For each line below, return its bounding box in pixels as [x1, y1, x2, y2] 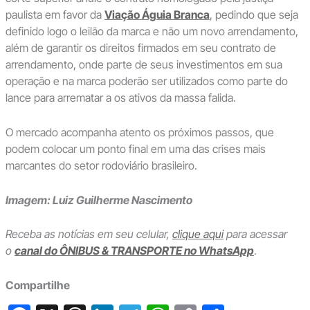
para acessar [223, 227, 287, 241]
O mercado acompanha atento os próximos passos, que [5, 125, 274, 139]
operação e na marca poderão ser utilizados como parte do [5, 74, 288, 89]
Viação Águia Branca [104, 8, 210, 22]
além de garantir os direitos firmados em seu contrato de [5, 41, 276, 55]
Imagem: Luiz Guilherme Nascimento [5, 192, 192, 207]
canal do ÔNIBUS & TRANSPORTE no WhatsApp [14, 244, 254, 258]
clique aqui [172, 227, 224, 241]
